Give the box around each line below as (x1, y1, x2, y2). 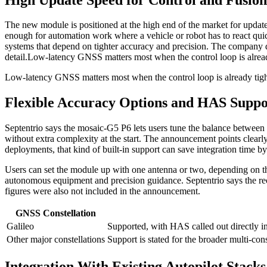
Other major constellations (7, 234, 105, 245)
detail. (5, 52, 27, 63)
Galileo (7, 221, 34, 232)
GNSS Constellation (15, 208, 96, 219)
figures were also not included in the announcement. (5, 186, 200, 197)
